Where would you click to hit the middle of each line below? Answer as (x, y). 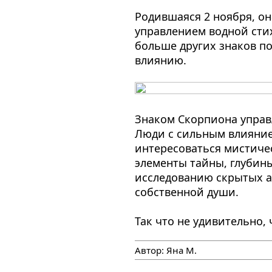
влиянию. (160, 60)
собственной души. (186, 192)
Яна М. (181, 250)
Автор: (150, 250)
